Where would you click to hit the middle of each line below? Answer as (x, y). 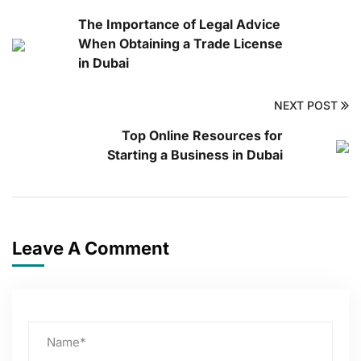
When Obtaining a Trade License (180, 44)
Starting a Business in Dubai (195, 155)
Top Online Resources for (202, 136)
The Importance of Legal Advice (179, 25)
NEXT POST (306, 106)
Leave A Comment (93, 249)
